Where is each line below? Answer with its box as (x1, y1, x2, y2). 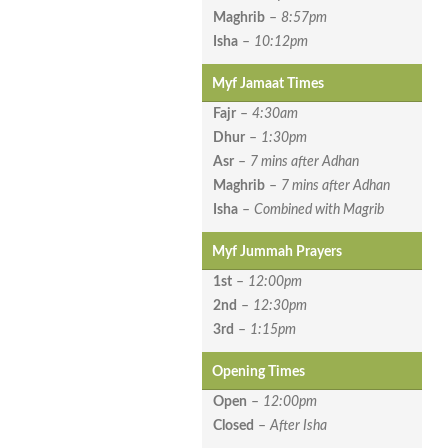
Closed (213, 419, 254, 434)
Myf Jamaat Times (212, 77, 324, 92)
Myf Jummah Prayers (212, 245, 342, 260)
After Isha (270, 419, 327, 434)
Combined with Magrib (254, 203, 384, 218)
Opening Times (212, 365, 305, 380)
